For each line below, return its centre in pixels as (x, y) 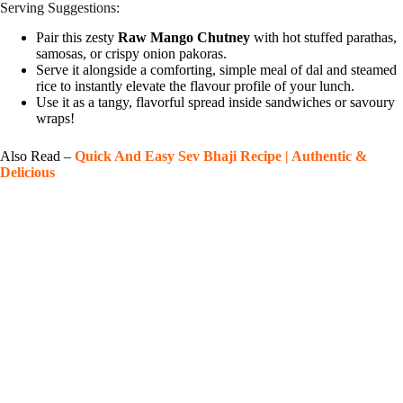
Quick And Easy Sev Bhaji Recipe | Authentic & (221, 157)
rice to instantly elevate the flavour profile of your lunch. (195, 86)
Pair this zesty (77, 38)
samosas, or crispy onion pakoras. (131, 54)
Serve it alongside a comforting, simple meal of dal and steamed (216, 70)
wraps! (55, 119)
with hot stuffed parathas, (323, 38)
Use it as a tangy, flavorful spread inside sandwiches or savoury (215, 103)
